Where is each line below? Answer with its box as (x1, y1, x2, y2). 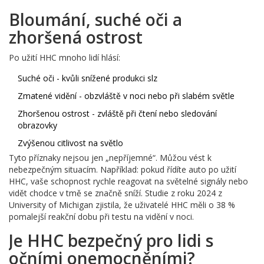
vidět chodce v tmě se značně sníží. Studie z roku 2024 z (9, 187, 222, 199)
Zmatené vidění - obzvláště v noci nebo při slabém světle (18, 90, 235, 102)
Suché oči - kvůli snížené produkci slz (18, 72, 157, 84)
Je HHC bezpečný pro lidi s (9, 229, 213, 252)
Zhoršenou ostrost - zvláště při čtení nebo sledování (18, 108, 217, 120)
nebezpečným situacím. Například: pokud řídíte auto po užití (9, 164, 236, 176)
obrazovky (18, 120, 57, 131)
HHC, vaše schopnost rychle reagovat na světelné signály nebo (9, 176, 248, 187)
